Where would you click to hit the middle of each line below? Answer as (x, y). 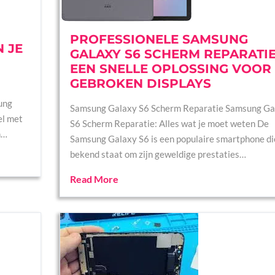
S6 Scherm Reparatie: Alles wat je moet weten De (169, 123)
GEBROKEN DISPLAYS (140, 83)
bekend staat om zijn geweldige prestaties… (158, 154)
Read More (94, 179)
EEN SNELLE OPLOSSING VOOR (170, 69)
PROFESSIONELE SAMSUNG (159, 39)
